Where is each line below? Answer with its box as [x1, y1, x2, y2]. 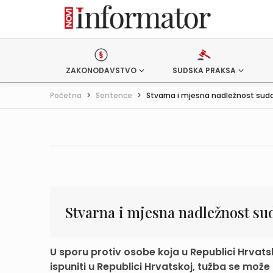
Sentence [96, 90, 132, 101]
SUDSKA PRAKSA [172, 65, 236, 76]
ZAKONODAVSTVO [66, 65, 136, 76]
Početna [50, 90, 82, 101]
